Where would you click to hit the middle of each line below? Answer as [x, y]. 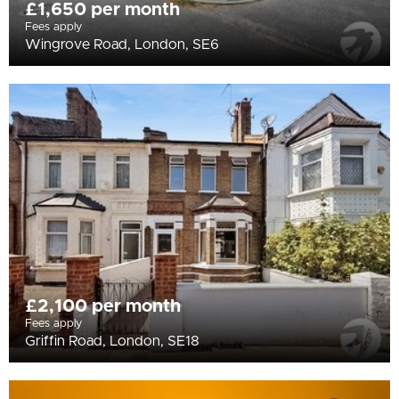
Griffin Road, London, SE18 [112, 341]
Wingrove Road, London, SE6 [122, 44]
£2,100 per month [103, 306]
